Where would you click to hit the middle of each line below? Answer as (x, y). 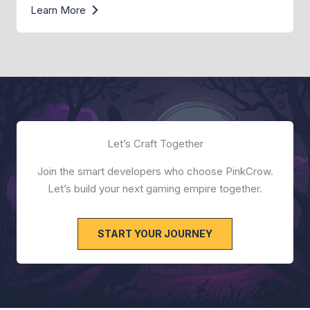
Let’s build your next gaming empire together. (155, 189)
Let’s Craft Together (155, 144)
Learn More (58, 10)
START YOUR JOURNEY (155, 234)
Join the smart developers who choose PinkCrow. (155, 172)
